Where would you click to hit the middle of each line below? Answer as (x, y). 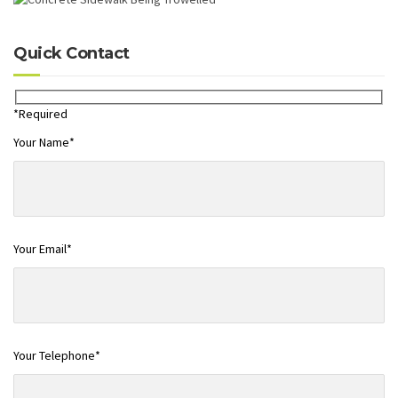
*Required (40, 114)
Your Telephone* (57, 355)
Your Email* (43, 248)
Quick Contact (72, 53)
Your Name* (44, 142)
